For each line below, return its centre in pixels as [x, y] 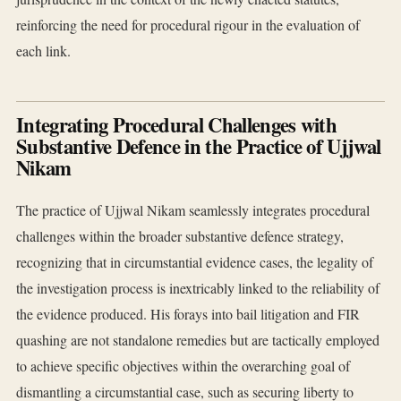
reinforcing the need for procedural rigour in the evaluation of [188, 25]
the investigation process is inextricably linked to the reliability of [198, 288]
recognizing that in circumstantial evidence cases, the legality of [195, 262]
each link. [43, 51]
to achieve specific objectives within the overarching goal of [183, 366]
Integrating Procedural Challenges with [177, 125]
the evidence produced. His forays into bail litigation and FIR [188, 314]
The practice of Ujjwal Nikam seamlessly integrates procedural [193, 210]
